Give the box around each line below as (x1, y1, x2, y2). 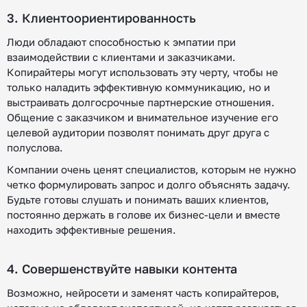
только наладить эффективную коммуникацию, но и (7, 81, 270, 93)
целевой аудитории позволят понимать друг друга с (7, 126, 269, 138)
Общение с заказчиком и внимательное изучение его (7, 111, 278, 123)
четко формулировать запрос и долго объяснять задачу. (7, 178, 291, 191)
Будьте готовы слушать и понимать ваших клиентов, (7, 193, 269, 206)
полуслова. (7, 141, 63, 153)
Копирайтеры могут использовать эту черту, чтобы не (7, 66, 278, 78)
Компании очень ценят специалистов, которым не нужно (7, 163, 296, 175)
